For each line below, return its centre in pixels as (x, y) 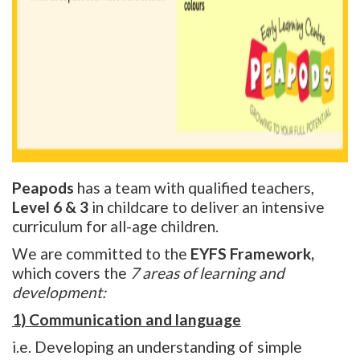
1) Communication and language (127, 320)
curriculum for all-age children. (115, 227)
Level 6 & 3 (50, 207)
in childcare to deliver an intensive (207, 207)
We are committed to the (101, 254)
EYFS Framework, (252, 254)
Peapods (43, 188)
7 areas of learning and (206, 273)
